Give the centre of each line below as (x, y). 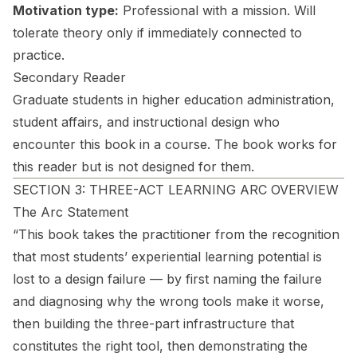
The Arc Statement (71, 212)
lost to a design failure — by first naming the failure (167, 279)
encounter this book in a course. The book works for (175, 144)
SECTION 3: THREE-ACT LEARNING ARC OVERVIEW (176, 190)
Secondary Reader (69, 77)
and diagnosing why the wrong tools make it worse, (169, 301)
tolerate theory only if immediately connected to (157, 33)
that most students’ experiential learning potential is (167, 257)
